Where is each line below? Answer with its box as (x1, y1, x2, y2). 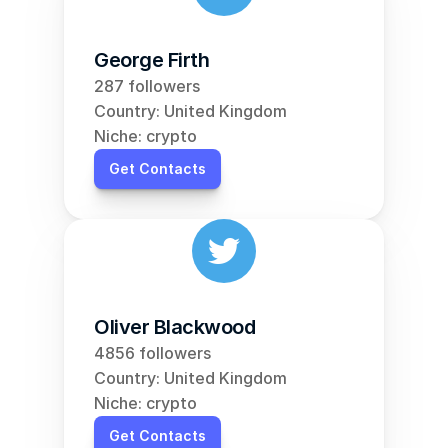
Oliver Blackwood (94, 315, 255, 339)
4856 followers (94, 343, 211, 363)
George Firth (94, 48, 209, 72)
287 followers (94, 76, 200, 96)
